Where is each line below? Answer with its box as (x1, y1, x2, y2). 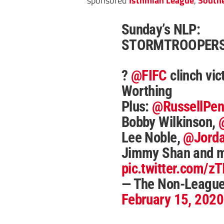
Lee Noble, (121, 128, 183, 146)
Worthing (121, 82, 172, 99)
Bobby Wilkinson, (121, 113, 219, 130)
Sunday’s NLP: (121, 20, 200, 38)
